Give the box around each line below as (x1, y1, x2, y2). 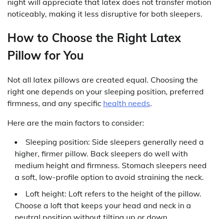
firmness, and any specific (7, 98, 103, 109)
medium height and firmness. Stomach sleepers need (15, 160, 207, 171)
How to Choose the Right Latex (7, 30, 181, 45)
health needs (103, 98, 150, 109)
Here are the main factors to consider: (7, 118, 144, 128)
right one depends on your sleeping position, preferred (7, 87, 204, 97)
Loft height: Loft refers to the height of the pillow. (25, 189, 201, 199)
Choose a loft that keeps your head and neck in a (15, 200, 191, 211)
